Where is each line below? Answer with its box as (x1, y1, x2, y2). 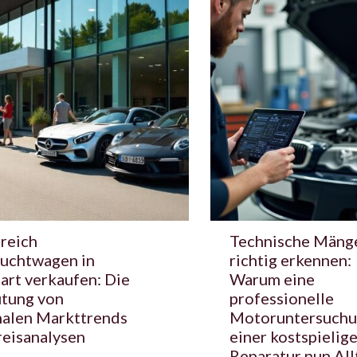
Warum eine (229, 269, 315, 288)
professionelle (229, 288, 334, 308)
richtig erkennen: (229, 249, 351, 269)
